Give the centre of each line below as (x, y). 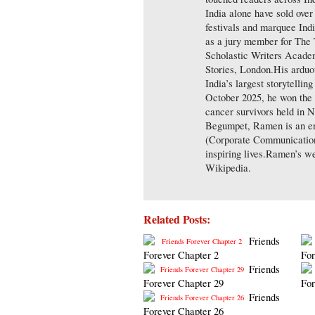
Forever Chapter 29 (184, 283)
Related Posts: (177, 219)
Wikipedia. (228, 168)
